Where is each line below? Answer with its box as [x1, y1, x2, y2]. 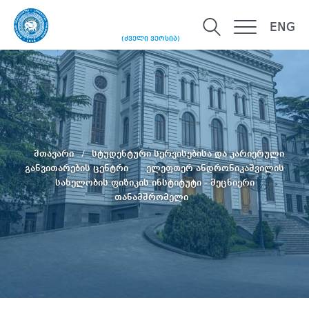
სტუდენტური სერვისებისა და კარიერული [91, 148, 284, 159]
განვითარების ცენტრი [25, 163, 131, 173]
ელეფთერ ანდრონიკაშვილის [146, 163, 284, 173]
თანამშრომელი [114, 192, 188, 202]
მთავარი [33, 148, 77, 159]
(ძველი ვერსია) [121, 35, 180, 43]
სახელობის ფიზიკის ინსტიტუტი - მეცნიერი [54, 177, 255, 188]
